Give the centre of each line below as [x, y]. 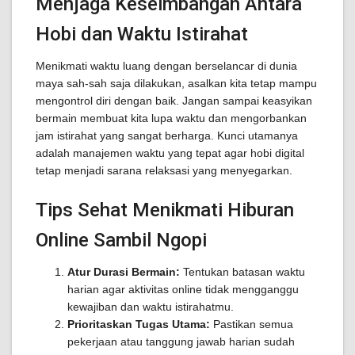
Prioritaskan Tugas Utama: [139, 324]
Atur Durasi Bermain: [124, 272]
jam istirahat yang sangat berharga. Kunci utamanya [167, 136]
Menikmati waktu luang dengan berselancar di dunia [166, 66]
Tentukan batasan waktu [242, 272]
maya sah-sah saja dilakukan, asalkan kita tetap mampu [176, 83]
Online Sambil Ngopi [121, 240]
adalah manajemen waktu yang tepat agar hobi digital [170, 153]
